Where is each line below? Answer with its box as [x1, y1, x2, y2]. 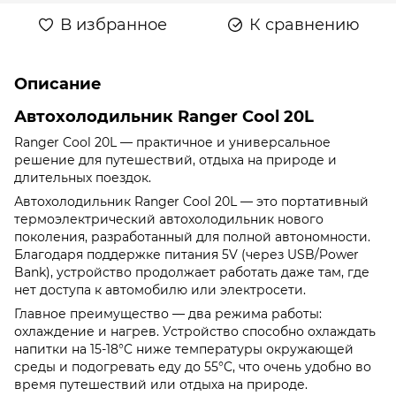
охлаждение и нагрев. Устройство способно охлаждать [14, 323, 376, 339]
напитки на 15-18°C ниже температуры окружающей [14, 340, 354, 357]
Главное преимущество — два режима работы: [14, 305, 322, 322]
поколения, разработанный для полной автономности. [14, 228, 370, 245]
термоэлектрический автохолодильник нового [14, 210, 324, 227]
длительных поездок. [14, 169, 151, 186]
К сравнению [248, 14, 360, 34]
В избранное [59, 14, 167, 34]
